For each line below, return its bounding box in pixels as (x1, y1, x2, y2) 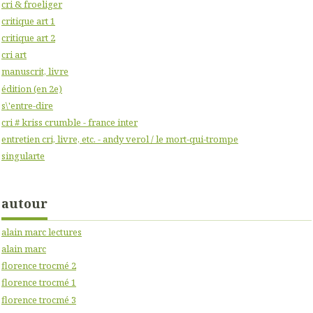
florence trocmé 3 (1, 293, 76, 306)
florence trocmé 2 (1, 259, 76, 272)
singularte (1, 150, 45, 163)
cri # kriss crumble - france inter (1, 115, 138, 129)
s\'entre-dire (1, 99, 53, 112)
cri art (1, 48, 27, 61)
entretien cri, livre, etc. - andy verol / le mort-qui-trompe (1, 132, 238, 145)
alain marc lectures (1, 226, 82, 239)
